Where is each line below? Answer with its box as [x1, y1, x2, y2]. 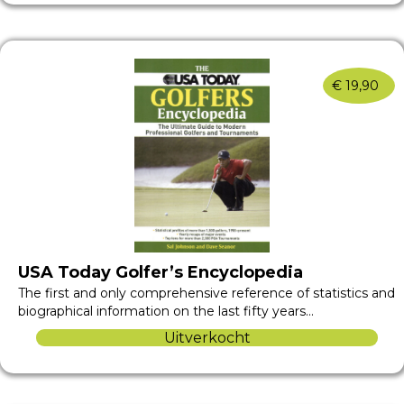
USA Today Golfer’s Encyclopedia [18, 262, 303, 282]
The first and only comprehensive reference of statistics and [18, 284, 395, 301]
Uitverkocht [163, 328, 251, 346]
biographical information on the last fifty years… [18, 302, 314, 319]
